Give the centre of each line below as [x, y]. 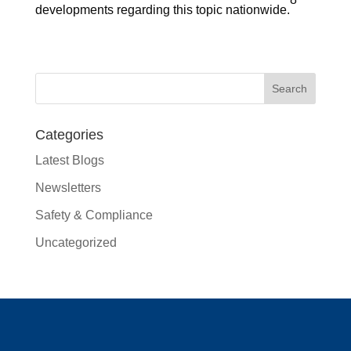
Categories [69, 134]
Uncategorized [76, 242]
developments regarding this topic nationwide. [162, 9]
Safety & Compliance [94, 215]
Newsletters [68, 187]
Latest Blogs [69, 160]
